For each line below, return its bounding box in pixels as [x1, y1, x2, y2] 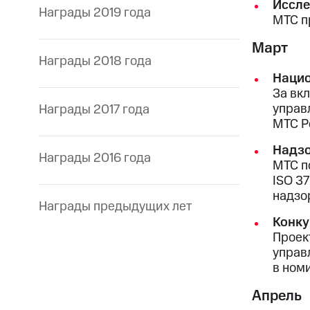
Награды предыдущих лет [39, 197, 192, 217]
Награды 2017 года [39, 100, 149, 120]
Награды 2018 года [39, 52, 152, 71]
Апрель [252, 286, 302, 307]
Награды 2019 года [39, 3, 151, 23]
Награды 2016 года [39, 149, 151, 168]
